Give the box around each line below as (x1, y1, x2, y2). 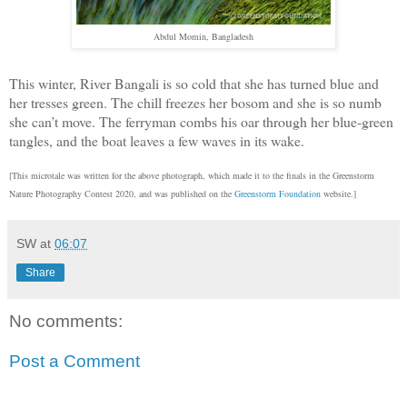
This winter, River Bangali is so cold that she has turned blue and (9, 74, 379, 94)
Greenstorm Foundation (234, 187, 321, 201)
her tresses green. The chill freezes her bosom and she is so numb (9, 93, 382, 113)
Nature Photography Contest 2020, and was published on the (9, 187, 234, 201)
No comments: (9, 312, 123, 332)
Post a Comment (9, 351, 140, 371)
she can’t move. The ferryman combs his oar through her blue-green (9, 112, 393, 132)
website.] (321, 187, 356, 201)
